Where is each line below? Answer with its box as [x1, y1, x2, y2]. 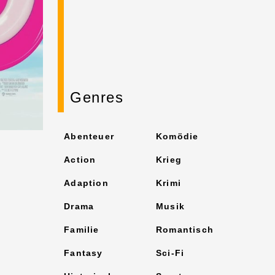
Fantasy [64, 248, 103, 258]
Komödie [156, 131, 199, 141]
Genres [70, 89, 124, 106]
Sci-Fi [156, 248, 185, 258]
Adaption [64, 178, 109, 188]
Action [64, 155, 96, 165]
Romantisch [156, 225, 214, 234]
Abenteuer [64, 131, 115, 141]
